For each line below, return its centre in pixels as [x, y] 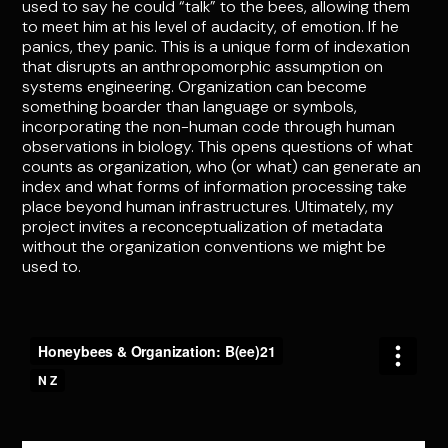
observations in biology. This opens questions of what [218, 147]
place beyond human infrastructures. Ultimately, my [208, 207]
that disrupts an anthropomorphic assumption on [203, 67]
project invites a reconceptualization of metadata [203, 227]
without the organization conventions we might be [204, 247]
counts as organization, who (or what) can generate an [222, 167]
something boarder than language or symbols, [190, 107]
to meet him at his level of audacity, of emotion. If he [211, 27]
